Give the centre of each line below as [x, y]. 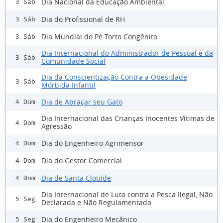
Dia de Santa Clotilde [76, 178]
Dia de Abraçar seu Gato [82, 102]
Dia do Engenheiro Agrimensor [93, 143]
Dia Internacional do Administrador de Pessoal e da [127, 53]
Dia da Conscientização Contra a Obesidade [114, 77]
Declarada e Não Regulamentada [96, 203]
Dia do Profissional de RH [83, 19]
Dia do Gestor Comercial [82, 160]
